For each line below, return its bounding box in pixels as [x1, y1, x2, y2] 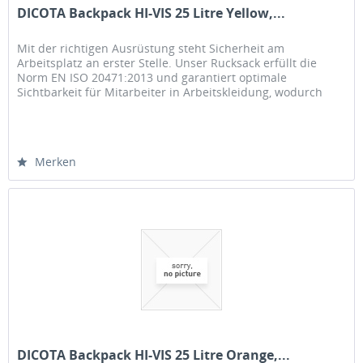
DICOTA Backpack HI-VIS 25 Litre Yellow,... [17, 4, 286, 23]
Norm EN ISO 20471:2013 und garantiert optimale [17, 70, 288, 86]
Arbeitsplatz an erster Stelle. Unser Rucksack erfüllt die [17, 55, 318, 71]
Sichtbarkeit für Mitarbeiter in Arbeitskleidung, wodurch [17, 84, 323, 100]
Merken [35, 154, 77, 170]
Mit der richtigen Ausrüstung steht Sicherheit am [17, 41, 285, 57]
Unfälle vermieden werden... [17, 99, 173, 115]
